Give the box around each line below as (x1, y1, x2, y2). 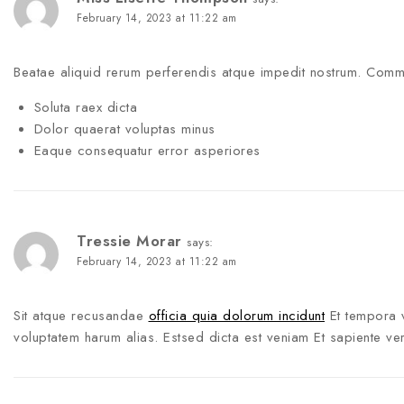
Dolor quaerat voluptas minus (33, 119, 216, 140)
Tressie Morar (77, 230, 182, 252)
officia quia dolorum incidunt (148, 306, 325, 326)
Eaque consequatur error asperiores (33, 141, 261, 161)
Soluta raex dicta (33, 97, 137, 118)
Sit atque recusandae (14, 306, 149, 326)
